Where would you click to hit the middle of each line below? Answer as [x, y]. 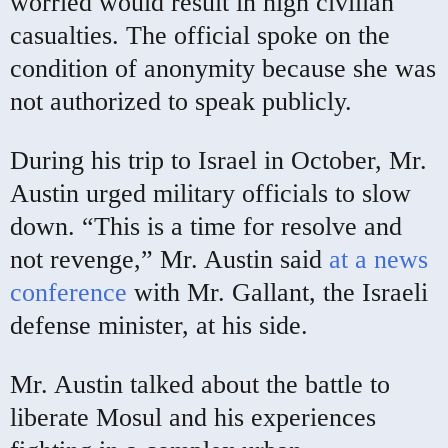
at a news [378, 259]
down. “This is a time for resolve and [206, 226]
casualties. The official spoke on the [200, 35]
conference [68, 292]
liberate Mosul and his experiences [193, 417]
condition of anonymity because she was [223, 68]
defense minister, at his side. [159, 325]
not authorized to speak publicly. [181, 101]
